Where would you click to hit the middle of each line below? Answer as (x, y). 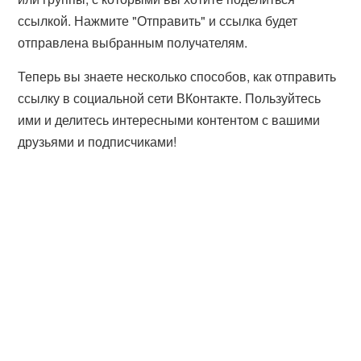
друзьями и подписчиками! (98, 141)
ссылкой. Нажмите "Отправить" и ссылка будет (158, 21)
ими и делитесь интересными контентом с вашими (169, 120)
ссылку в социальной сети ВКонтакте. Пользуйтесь (170, 98)
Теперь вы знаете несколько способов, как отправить (177, 76)
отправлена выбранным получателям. (133, 42)
